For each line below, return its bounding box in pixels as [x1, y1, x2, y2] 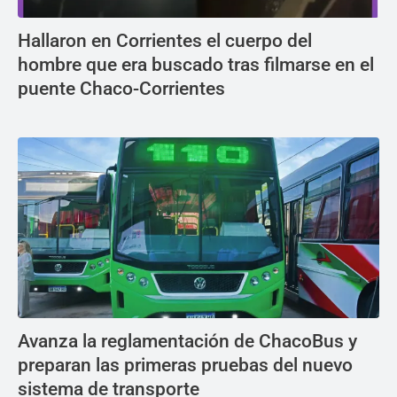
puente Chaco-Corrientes [18, 78, 225, 99]
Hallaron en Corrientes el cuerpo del [18, 30, 312, 51]
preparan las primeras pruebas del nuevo [18, 354, 353, 376]
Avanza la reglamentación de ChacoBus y [18, 331, 357, 352]
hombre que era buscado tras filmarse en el [18, 54, 374, 75]
